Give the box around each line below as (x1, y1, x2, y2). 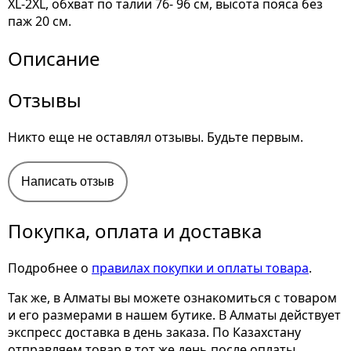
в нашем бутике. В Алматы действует (115, 306, 341, 324)
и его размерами (8, 306, 115, 324)
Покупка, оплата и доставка (8, 218, 262, 244)
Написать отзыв (21, 175, 114, 188)
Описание (8, 45, 100, 71)
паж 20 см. (8, 13, 71, 30)
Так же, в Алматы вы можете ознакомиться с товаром (8, 289, 337, 306)
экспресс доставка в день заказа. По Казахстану (8, 324, 301, 341)
